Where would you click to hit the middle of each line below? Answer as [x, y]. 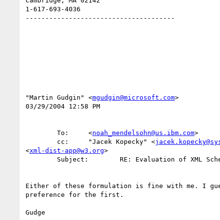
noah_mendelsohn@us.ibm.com [143, 133]
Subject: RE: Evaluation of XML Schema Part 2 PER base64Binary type [41, 159]
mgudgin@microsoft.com [134, 97]
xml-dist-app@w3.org [67, 150]
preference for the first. [75, 194]
